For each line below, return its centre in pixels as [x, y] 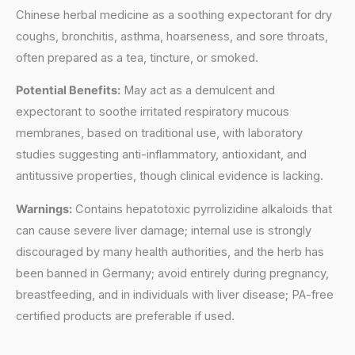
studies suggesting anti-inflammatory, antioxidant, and [161, 155]
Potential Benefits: [68, 91]
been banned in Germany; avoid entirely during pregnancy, [172, 273]
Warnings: [44, 209]
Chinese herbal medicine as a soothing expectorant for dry [174, 15]
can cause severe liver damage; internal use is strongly [164, 230]
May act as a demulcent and [198, 91]
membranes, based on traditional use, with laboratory [159, 134]
